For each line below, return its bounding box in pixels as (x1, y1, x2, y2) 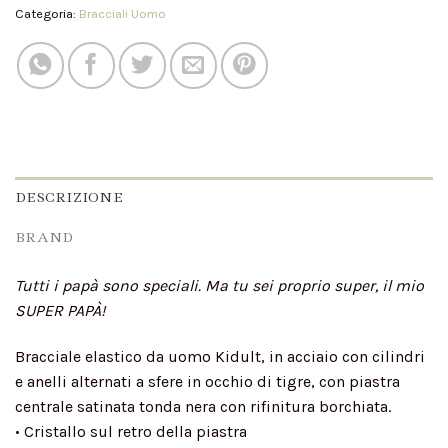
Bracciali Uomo (79, 6, 166, 22)
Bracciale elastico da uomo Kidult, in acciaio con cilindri (15, 347, 425, 367)
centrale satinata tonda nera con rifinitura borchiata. (15, 397, 391, 417)
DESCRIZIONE (15, 188, 123, 207)
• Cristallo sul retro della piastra (15, 422, 247, 442)
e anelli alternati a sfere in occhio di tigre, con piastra (15, 372, 400, 392)
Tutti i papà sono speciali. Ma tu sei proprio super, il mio (15, 276, 424, 296)
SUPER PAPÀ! (15, 301, 105, 321)
